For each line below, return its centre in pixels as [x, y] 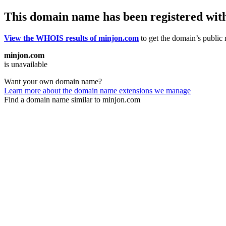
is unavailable [26, 64]
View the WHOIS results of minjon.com [71, 38]
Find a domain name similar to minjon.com [72, 99]
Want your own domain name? [53, 81]
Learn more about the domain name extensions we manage [97, 90]
